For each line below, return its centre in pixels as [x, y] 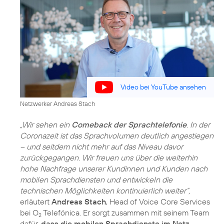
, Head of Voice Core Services [158, 201]
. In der [198, 124]
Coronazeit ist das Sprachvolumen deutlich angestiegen [117, 135]
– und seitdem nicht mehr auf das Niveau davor [101, 146]
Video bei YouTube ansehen [163, 87]
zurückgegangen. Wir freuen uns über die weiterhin [109, 157]
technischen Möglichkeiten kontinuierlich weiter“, [105, 190]
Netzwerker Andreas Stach [57, 103]
